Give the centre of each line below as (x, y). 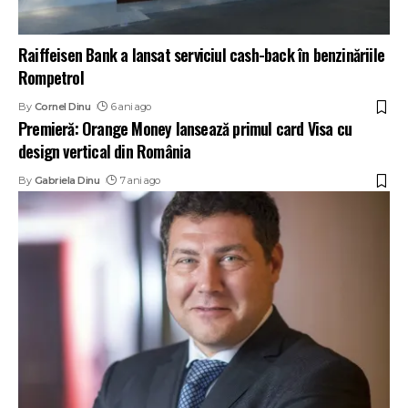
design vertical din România (105, 152)
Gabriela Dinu (67, 181)
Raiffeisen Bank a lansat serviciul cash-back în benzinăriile (202, 55)
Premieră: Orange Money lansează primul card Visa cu (185, 129)
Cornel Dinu (62, 107)
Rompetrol (51, 78)
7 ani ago (140, 181)
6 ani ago (131, 107)
